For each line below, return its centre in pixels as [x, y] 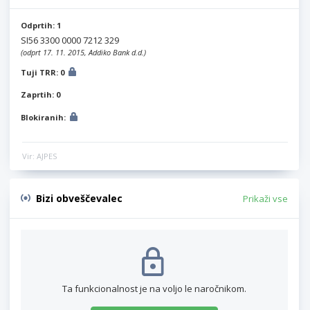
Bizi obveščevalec [79, 198]
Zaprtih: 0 [40, 94]
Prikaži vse [265, 198]
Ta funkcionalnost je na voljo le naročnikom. [154, 288]
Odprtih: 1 [41, 25]
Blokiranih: [44, 117]
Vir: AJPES [39, 156]
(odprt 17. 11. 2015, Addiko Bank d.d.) [83, 52]
